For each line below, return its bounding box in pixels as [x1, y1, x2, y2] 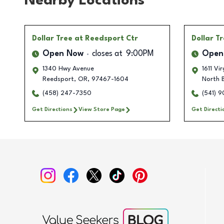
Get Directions [32, 106, 72, 113]
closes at [92, 50, 122, 58]
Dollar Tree [32, 35, 72, 42]
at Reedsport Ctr [74, 35, 138, 42]
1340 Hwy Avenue [42, 65, 94, 72]
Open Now [42, 50, 83, 58]
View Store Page [78, 106, 125, 113]
